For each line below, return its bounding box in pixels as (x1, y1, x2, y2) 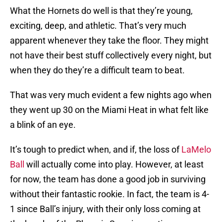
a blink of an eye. (10, 119, 76, 130)
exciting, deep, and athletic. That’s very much (10, 20, 186, 31)
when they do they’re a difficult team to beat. (10, 65, 185, 76)
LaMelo (181, 144, 211, 155)
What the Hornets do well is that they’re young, (10, 5, 193, 16)
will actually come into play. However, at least (24, 159, 204, 170)
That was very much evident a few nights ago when (10, 90, 212, 101)
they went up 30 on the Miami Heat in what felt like (10, 105, 209, 115)
